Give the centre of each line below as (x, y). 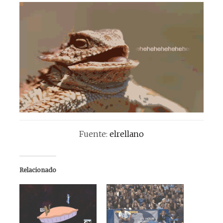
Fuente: (94, 134)
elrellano (126, 134)
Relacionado (38, 170)
